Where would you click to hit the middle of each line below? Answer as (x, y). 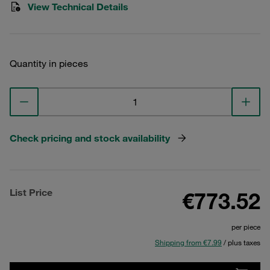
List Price (31, 192)
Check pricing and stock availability (90, 138)
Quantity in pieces (49, 63)
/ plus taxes (241, 242)
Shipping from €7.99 (188, 242)
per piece (246, 227)
